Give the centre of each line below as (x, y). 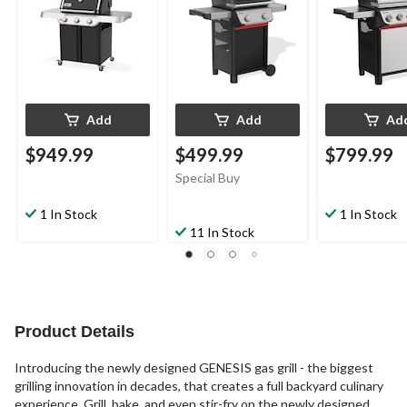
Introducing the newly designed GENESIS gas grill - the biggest (194, 368)
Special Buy (208, 178)
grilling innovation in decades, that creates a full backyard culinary (199, 386)
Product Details (74, 332)
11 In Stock (222, 233)
